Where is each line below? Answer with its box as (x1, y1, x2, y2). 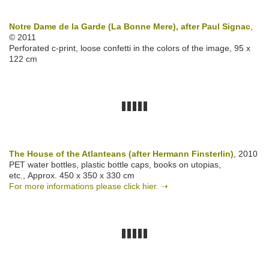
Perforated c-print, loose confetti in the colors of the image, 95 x (9, 43, 250, 53)
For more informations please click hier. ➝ (9, 181, 168, 192)
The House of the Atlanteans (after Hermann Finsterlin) (9, 149, 234, 159)
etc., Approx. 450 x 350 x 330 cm (9, 171, 134, 181)
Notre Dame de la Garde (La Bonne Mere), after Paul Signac (9, 22, 250, 32)
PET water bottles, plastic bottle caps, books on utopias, (9, 160, 221, 170)
